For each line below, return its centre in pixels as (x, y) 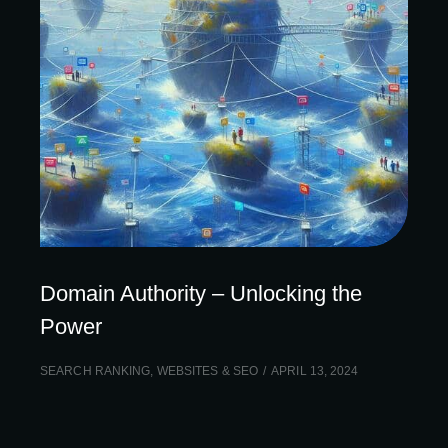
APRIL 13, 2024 (315, 371)
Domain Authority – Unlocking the (201, 293)
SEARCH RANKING (95, 371)
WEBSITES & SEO (207, 371)
